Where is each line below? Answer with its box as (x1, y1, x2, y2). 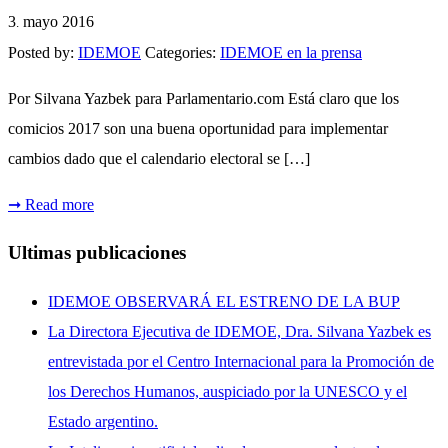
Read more (21, 195, 94, 213)
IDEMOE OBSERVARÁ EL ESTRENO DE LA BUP (48, 293, 400, 311)
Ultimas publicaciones (8, 242, 186, 264)
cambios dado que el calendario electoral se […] (8, 149, 310, 167)
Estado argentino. (48, 413, 158, 431)
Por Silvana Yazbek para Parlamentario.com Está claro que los (8, 89, 399, 107)
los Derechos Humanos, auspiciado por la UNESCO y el (48, 383, 407, 401)
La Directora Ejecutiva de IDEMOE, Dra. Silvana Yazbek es (48, 323, 431, 341)
